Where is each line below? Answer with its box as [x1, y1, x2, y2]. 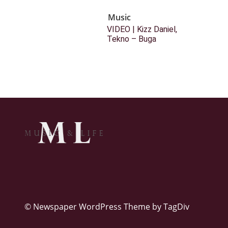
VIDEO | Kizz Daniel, [107, 24, 177, 34]
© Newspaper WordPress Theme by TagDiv [24, 201, 189, 212]
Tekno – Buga [107, 34, 156, 44]
